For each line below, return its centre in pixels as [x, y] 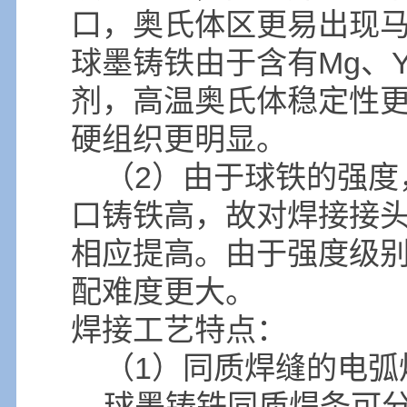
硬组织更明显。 [179, 139]
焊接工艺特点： [179, 330]
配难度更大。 [164, 292]
